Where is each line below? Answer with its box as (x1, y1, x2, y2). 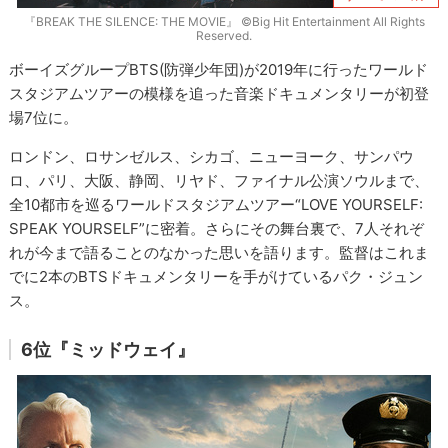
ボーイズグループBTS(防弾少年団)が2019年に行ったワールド (9, 59, 429, 79)
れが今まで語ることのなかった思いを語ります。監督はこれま (9, 242, 430, 262)
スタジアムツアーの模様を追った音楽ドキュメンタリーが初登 (9, 83, 430, 103)
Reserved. (196, 27, 252, 43)
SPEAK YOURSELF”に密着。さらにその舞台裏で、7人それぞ (9, 218, 425, 238)
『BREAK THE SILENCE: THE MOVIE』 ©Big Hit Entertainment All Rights (23, 13, 425, 29)
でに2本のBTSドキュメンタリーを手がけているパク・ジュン (9, 266, 424, 286)
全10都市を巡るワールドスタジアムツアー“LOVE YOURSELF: (9, 194, 424, 214)
